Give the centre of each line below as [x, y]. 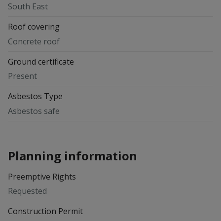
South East [28, 7]
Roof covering [34, 27]
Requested [27, 191]
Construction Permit [45, 211]
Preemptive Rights [42, 176]
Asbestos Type [35, 96]
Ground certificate [41, 61]
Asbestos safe [34, 111]
